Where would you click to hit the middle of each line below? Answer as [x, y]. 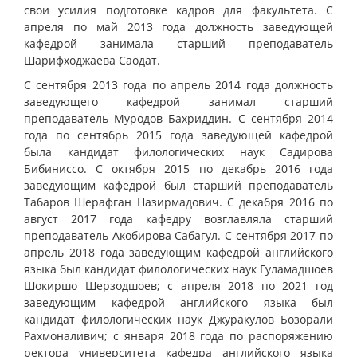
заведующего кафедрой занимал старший [178, 101]
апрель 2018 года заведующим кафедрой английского [178, 252]
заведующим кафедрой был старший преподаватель [178, 185]
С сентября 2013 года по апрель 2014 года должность [178, 84]
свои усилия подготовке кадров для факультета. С [178, 10]
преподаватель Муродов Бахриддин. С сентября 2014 [178, 118]
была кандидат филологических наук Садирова [178, 151]
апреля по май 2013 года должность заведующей [178, 26]
